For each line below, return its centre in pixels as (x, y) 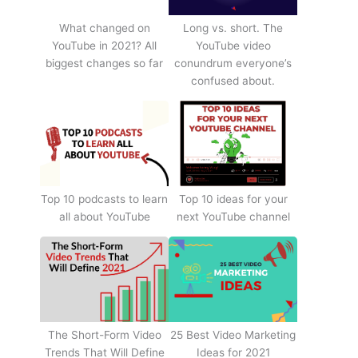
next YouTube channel (233, 217)
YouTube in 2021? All (104, 46)
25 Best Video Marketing (233, 335)
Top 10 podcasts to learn (104, 199)
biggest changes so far (104, 64)
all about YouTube (104, 217)
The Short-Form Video (104, 335)
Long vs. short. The (233, 28)
